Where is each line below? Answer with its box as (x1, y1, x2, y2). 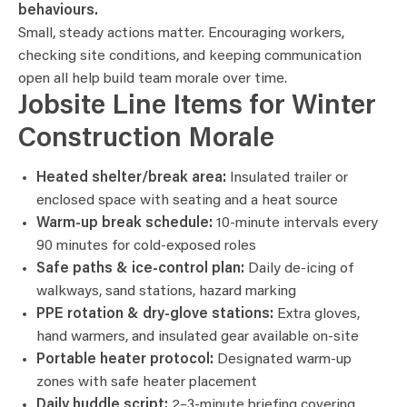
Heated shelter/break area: (36, 171, 226, 186)
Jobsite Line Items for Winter (18, 94, 376, 122)
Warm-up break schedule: (36, 216, 213, 232)
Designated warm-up (213, 352, 352, 368)
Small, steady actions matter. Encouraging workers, (18, 26, 344, 42)
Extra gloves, (273, 307, 360, 323)
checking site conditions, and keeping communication (18, 49, 362, 65)
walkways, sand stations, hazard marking (36, 284, 296, 300)
